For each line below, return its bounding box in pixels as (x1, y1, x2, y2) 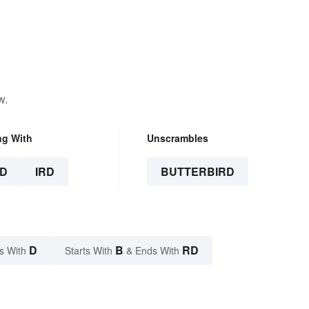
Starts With (65, 243, 115, 258)
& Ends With (123, 243, 182, 258)
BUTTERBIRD (160, 163, 235, 180)
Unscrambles (146, 131, 208, 146)
